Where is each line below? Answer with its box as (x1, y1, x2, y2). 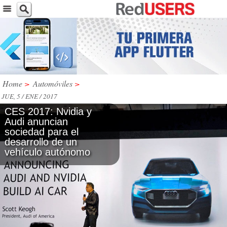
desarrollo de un (5, 136, 77, 147)
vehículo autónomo (5, 146, 90, 158)
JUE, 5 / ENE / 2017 (2, 91, 57, 101)
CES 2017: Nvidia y (5, 105, 92, 117)
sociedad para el (5, 126, 79, 137)
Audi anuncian (5, 116, 68, 127)
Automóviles (33, 78, 72, 89)
